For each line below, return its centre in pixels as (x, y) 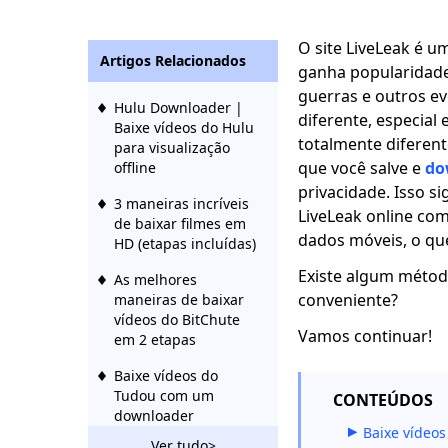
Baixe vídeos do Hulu (184, 127)
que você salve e (361, 168)
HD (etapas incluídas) (185, 243)
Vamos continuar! (365, 336)
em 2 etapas (155, 339)
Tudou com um (164, 395)
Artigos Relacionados (173, 60)
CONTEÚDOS (383, 400)
